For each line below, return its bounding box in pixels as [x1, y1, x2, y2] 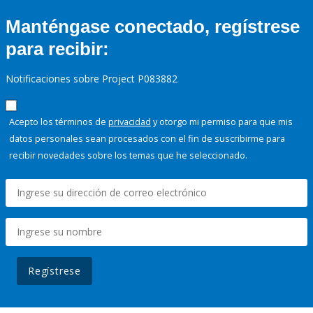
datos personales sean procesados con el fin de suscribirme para [9, 132, 285, 145]
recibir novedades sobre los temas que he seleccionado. [9, 149, 247, 162]
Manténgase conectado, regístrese [6, 16, 300, 38]
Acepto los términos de [9, 115, 108, 129]
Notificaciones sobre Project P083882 [6, 72, 177, 86]
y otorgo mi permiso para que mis [151, 115, 293, 129]
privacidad [108, 115, 151, 129]
